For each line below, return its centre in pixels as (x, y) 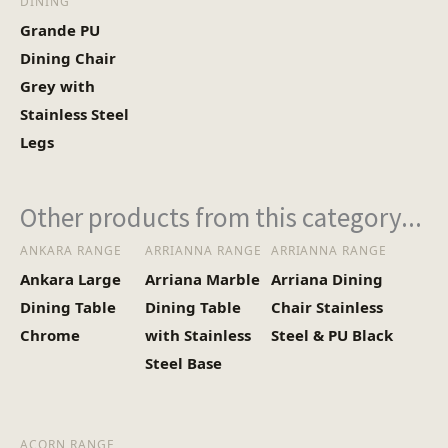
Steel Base (184, 363)
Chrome (50, 335)
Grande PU (60, 29)
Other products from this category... (221, 217)
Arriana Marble (203, 279)
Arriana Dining (326, 279)
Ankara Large (70, 279)
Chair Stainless (326, 307)
